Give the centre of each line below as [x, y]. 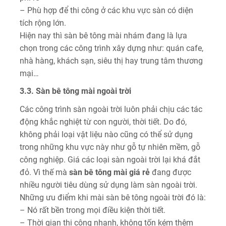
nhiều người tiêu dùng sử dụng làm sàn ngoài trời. [108, 185]
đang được [171, 173]
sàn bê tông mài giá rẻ [109, 173]
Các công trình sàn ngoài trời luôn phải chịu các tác [111, 109]
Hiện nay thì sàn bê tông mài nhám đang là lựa [103, 36]
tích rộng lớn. [43, 23]
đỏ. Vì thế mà [44, 173]
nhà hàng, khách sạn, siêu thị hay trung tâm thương [111, 61]
